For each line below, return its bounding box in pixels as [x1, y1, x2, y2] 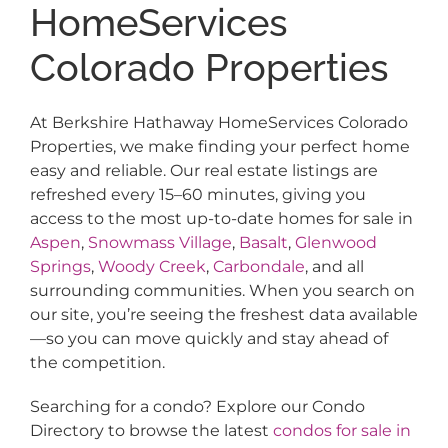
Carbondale [212, 257, 305, 277]
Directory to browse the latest [29, 421, 273, 441]
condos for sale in [272, 421, 411, 441]
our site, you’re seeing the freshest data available [29, 305, 418, 325]
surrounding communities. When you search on [29, 281, 415, 301]
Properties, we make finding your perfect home [29, 137, 410, 157]
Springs [29, 257, 91, 277]
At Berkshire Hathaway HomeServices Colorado [29, 113, 408, 133]
